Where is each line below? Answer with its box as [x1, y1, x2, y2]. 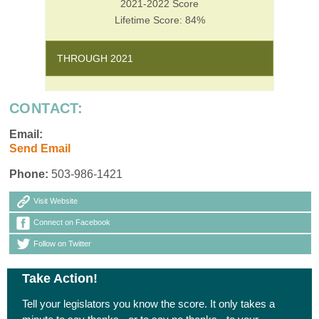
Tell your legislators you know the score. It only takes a [22, 297, 276, 310]
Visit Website [33, 196, 78, 205]
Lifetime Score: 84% [114, 14, 205, 26]
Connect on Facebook [33, 217, 110, 226]
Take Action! [22, 271, 98, 286]
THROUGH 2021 [57, 52, 134, 64]
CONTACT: [9, 100, 83, 116]
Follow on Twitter [33, 239, 91, 248]
